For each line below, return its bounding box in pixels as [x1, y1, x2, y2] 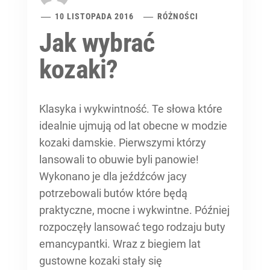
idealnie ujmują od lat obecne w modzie [39, 119, 227, 133]
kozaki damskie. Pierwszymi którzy [39, 136, 206, 149]
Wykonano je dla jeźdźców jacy [39, 170, 187, 183]
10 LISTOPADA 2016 [55, 11, 134, 22]
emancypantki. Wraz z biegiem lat [39, 237, 201, 251]
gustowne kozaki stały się [39, 254, 162, 268]
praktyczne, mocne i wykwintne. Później [39, 204, 230, 217]
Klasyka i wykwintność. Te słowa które [39, 102, 222, 116]
